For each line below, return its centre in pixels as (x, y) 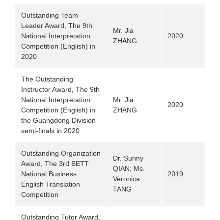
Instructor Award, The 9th (60, 89)
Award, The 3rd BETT (55, 164)
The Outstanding (47, 79)
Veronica (126, 179)
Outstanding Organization (61, 153)
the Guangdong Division (58, 120)
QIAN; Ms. (129, 168)
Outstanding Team (50, 15)
